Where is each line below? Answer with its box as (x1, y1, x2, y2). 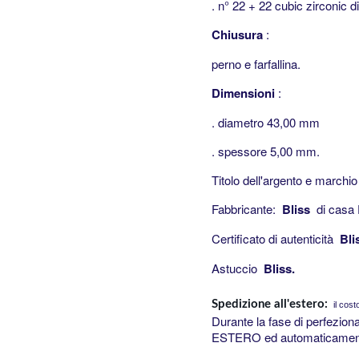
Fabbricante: (212, 200, 282, 217)
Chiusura (212, 25, 263, 43)
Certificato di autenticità (212, 229, 340, 247)
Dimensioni (212, 83, 275, 102)
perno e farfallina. (212, 54, 301, 72)
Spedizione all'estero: (212, 298, 331, 311)
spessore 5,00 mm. (218, 142, 320, 159)
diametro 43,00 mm (218, 113, 320, 131)
